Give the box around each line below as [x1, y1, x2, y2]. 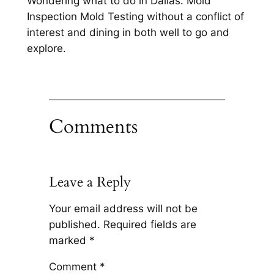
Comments [48, 114, 138, 140]
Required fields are [103, 218, 196, 231]
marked [48, 234, 89, 247]
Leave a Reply [48, 172, 131, 192]
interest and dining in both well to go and [26, 26, 229, 39]
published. [48, 218, 100, 231]
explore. [26, 42, 66, 54]
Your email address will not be [48, 202, 198, 215]
